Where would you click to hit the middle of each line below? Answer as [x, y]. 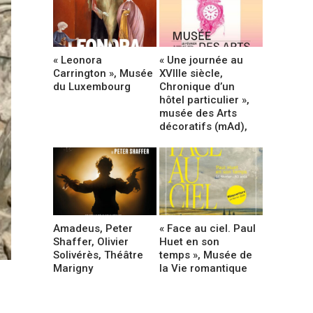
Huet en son [190, 241]
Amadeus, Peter [93, 228]
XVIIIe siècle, [191, 73]
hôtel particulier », [205, 100]
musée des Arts [198, 113]
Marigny [73, 268]
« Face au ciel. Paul [208, 228]
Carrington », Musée [103, 73]
